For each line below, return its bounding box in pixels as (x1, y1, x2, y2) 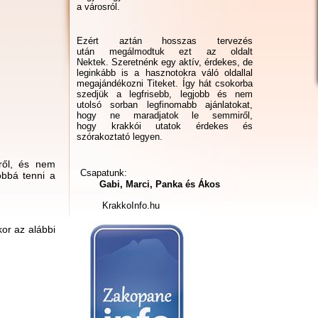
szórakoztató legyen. (77, 131, 163, 142)
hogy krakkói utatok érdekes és (77, 121, 253, 131)
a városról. (77, 1, 120, 12)
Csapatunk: (80, 168, 127, 178)
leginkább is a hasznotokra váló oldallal (77, 67, 253, 78)
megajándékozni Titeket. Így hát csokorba (77, 78, 253, 89)
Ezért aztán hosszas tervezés (77, 35, 253, 46)
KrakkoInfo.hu (77, 200, 160, 211)
